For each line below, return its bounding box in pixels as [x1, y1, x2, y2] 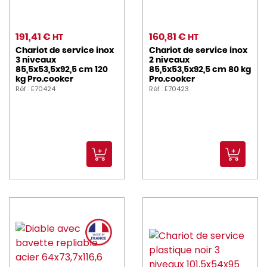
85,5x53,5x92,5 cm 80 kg [149, 66, 251, 74]
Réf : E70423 [149, 84, 189, 94]
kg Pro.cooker [15, 75, 73, 84]
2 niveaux [149, 56, 190, 65]
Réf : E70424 [15, 84, 55, 94]
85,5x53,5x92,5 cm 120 [15, 66, 108, 74]
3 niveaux [15, 56, 56, 65]
